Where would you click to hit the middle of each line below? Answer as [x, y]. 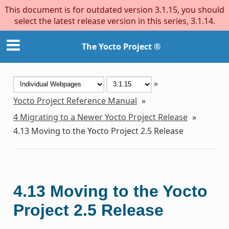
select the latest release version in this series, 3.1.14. [114, 21]
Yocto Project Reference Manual [75, 100]
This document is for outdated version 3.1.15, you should [114, 10]
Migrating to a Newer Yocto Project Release [104, 117]
